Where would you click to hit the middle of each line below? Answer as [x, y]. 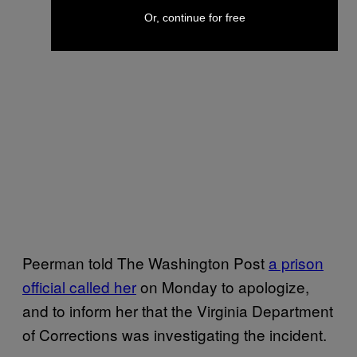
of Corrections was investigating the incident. [175, 334]
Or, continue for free [194, 18]
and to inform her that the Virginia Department [178, 310]
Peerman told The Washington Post [145, 263]
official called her [79, 286]
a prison [296, 263]
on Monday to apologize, [223, 286]
